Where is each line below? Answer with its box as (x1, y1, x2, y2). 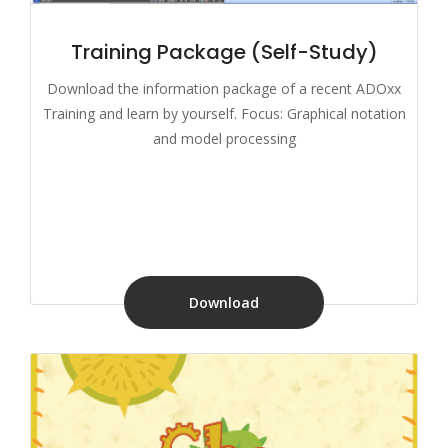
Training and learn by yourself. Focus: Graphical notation (42, 103, 406, 123)
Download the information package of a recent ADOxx (47, 78, 401, 98)
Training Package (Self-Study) (70, 37, 378, 66)
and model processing (152, 128, 296, 148)
